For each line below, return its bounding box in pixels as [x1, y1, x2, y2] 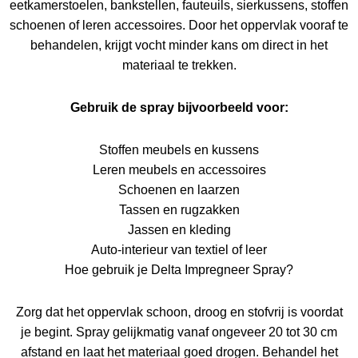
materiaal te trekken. [121, 58, 237, 72]
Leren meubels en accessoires [92, 162, 266, 177]
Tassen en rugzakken [118, 202, 240, 217]
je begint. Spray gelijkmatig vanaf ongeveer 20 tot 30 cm [21, 324, 337, 339]
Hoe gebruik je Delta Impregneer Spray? [65, 262, 293, 276]
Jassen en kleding [127, 222, 231, 237]
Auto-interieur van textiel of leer [91, 242, 267, 257]
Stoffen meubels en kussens [99, 142, 259, 157]
